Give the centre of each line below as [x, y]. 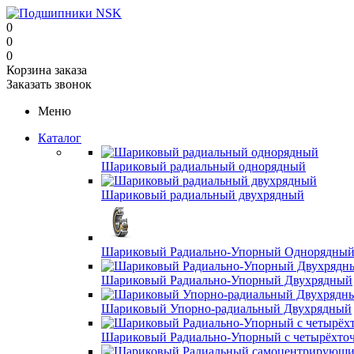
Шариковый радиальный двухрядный [203, 195]
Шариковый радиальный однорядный [203, 166]
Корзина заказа [47, 70]
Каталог [60, 138]
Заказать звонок [49, 84]
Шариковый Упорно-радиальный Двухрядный [226, 309]
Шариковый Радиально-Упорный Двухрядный [227, 280]
